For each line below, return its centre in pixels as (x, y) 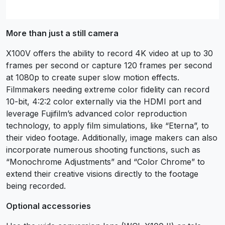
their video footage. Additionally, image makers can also (112, 138)
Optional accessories (48, 206)
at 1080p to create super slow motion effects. (93, 78)
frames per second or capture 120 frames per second (109, 66)
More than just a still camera (62, 33)
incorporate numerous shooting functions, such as (103, 150)
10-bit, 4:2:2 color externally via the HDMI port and (104, 102)
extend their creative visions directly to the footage (102, 174)
